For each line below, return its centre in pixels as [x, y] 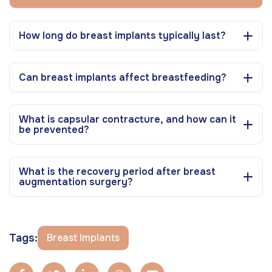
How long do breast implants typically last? [122, 36]
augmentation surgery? [76, 182]
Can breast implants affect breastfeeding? [123, 78]
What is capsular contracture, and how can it [127, 120]
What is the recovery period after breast [117, 172]
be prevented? [54, 130]
